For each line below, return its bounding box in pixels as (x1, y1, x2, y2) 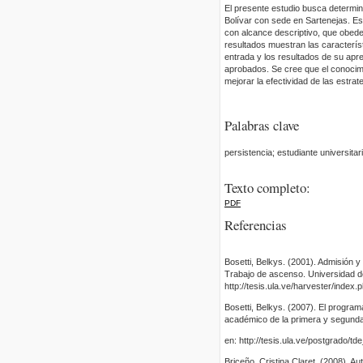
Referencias (224, 216, 287, 235)
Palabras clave (224, 115, 299, 135)
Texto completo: (224, 177, 310, 197)
